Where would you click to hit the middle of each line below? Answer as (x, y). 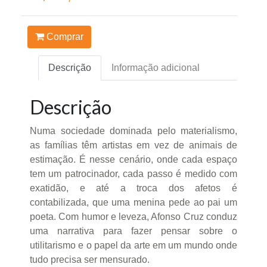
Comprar (63, 37)
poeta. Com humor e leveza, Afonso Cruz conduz (133, 216)
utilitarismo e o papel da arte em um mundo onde (133, 245)
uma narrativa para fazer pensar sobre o (133, 231)
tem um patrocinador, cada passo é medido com (133, 173)
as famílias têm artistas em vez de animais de (133, 145)
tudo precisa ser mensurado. (90, 259)
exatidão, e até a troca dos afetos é (133, 188)
